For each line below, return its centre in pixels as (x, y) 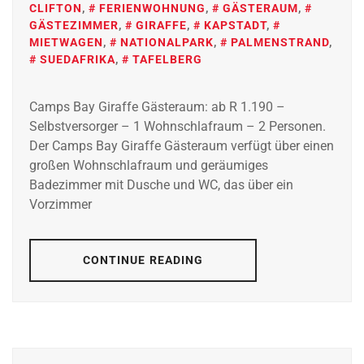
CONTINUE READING (143, 260)
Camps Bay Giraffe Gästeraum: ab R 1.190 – (157, 107)
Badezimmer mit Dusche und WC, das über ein (161, 185)
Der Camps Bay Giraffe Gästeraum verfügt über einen (182, 146)
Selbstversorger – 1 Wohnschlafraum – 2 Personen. (178, 127)
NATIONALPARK (167, 43)
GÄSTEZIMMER (74, 26)
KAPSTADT (235, 26)
